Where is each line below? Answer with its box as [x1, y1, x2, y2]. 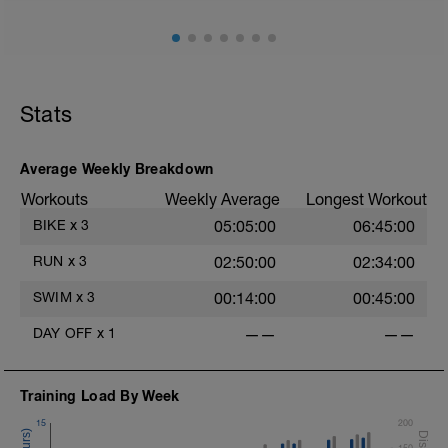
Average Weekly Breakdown [20, 160, 214, 177]
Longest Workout [306, 190, 427, 208]
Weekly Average [165, 190, 280, 208]
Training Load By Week [20, 387, 180, 404]
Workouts [21, 190, 88, 208]
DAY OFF [33, 325, 93, 341]
